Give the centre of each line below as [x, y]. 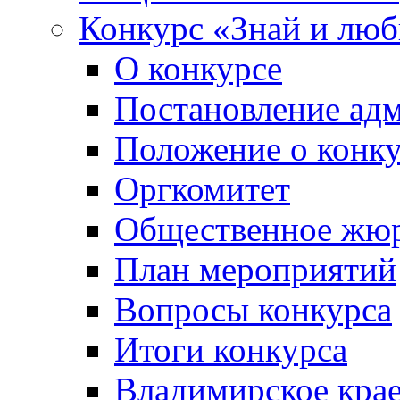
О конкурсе [198, 68]
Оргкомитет [202, 189]
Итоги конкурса [231, 350]
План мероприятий [255, 269]
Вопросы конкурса [253, 309]
